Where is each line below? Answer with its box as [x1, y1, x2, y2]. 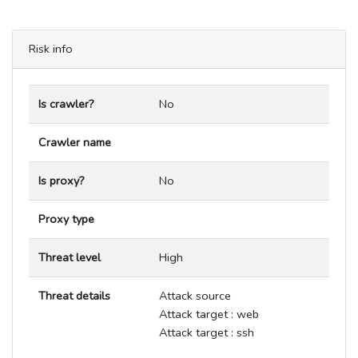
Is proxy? [38, 173, 85, 189]
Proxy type [38, 211, 94, 228]
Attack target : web [159, 306, 259, 323]
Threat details [38, 288, 110, 304]
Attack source [159, 288, 231, 304]
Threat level [38, 249, 101, 266]
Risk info [29, 41, 73, 58]
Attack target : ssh [159, 324, 254, 341]
